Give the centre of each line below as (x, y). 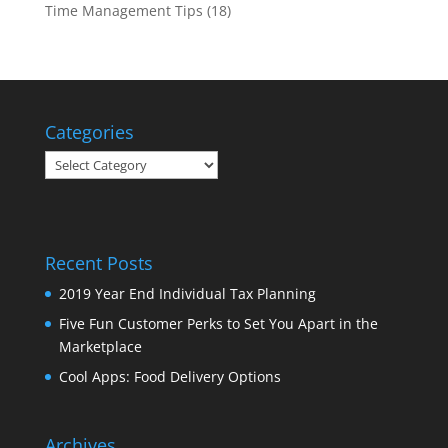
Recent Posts (98, 263)
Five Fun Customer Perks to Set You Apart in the (218, 324)
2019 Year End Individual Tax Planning (187, 294)
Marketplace (100, 347)
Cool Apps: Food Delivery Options (169, 377)
